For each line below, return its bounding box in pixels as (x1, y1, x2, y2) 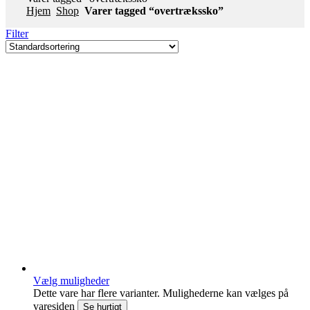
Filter (6, 28, 28, 39)
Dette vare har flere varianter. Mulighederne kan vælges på (33, 287, 289, 299)
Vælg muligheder (33, 275, 109, 286)
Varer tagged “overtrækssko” (82, 5, 224, 17)
